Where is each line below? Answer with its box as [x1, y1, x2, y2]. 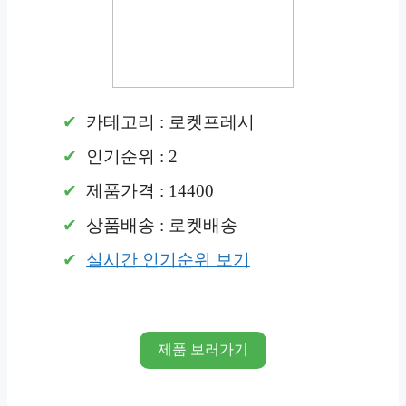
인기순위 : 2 [82, 147, 178, 167]
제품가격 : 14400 [82, 181, 214, 201]
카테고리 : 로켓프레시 [82, 112, 255, 132]
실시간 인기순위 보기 [86, 250, 250, 270]
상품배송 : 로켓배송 [82, 216, 237, 236]
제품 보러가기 [158, 341, 248, 357]
